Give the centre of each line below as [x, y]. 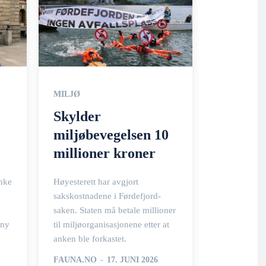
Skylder [77, 116]
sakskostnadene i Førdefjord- [107, 196]
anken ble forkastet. [90, 238]
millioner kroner [104, 153]
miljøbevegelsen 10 [111, 134]
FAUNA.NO [75, 259]
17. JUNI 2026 [132, 259]
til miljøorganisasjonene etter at [111, 224]
